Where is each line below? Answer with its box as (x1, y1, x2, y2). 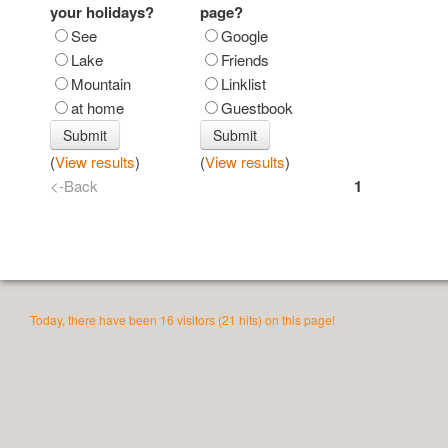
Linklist (221, 73, 266, 95)
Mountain (71, 73, 131, 95)
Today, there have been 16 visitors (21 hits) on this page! (30, 311, 335, 329)
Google (221, 25, 268, 47)
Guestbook (221, 97, 293, 119)
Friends (221, 49, 269, 71)
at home (71, 97, 124, 119)
